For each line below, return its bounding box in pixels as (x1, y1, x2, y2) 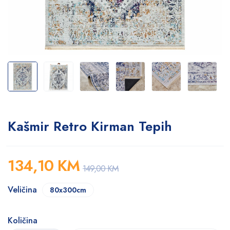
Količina (8, 215, 37, 226)
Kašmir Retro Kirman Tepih (8, 117, 172, 136)
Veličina (8, 184, 37, 196)
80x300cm (50, 185, 86, 195)
